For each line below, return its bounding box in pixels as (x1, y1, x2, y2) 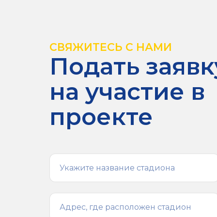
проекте (49, 103, 153, 131)
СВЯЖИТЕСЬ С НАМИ (49, 41, 172, 54)
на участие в (49, 77, 205, 106)
